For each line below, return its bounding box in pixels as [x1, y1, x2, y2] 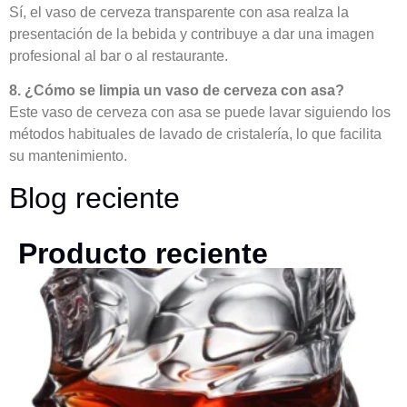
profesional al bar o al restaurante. [9, 47, 228, 64]
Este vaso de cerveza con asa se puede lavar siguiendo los [9, 104, 391, 121]
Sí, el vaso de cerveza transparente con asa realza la [9, 4, 349, 20]
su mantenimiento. [9, 148, 127, 164]
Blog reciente [9, 181, 180, 214]
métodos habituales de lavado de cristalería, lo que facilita [9, 126, 382, 143]
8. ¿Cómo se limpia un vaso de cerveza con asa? [9, 83, 344, 99]
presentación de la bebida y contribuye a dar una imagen [9, 25, 374, 42]
